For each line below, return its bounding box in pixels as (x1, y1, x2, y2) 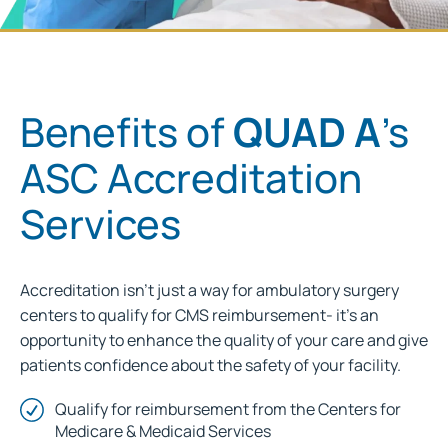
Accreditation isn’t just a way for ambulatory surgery (20, 278, 399, 301)
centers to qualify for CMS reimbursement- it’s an (20, 303, 379, 326)
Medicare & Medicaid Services (55, 419, 271, 442)
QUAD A (233, 103, 381, 159)
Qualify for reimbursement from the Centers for (55, 397, 401, 420)
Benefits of (20, 103, 233, 159)
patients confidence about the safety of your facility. (20, 353, 401, 376)
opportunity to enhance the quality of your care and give (20, 328, 428, 351)
